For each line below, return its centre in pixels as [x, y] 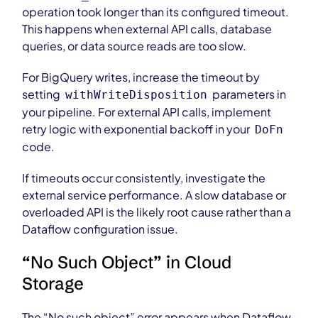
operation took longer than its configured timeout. [156, 12]
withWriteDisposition [137, 95]
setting [43, 94]
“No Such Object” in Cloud [127, 262]
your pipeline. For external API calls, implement [147, 112]
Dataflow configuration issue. [100, 229]
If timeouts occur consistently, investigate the [144, 178]
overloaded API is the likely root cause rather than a [157, 212]
